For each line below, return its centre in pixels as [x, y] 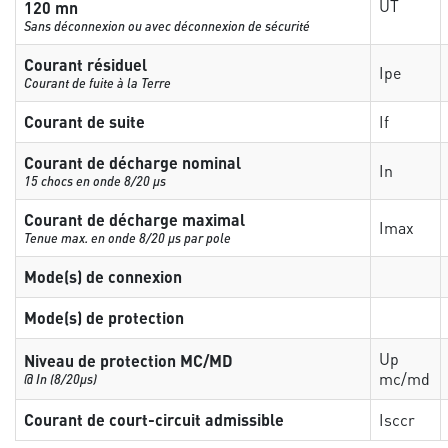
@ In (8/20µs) [61, 378]
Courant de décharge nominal [133, 162]
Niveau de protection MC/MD [129, 360]
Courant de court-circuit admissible [154, 419]
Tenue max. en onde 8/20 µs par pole [128, 237]
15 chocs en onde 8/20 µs [95, 180]
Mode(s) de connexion [103, 276]
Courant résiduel [86, 64]
